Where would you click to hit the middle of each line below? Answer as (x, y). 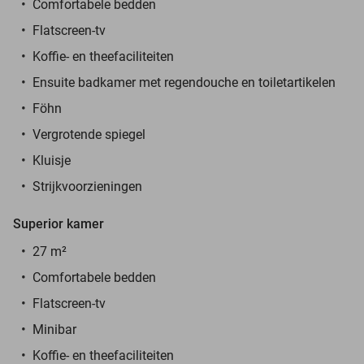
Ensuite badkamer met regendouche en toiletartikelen (184, 82)
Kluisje (52, 160)
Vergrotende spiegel (89, 134)
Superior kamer (58, 223)
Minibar (54, 329)
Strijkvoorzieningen (87, 186)
